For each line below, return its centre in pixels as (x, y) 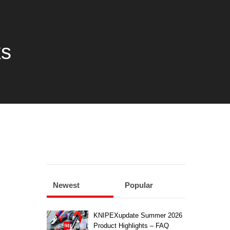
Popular (139, 185)
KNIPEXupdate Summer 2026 (138, 215)
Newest (66, 185)
